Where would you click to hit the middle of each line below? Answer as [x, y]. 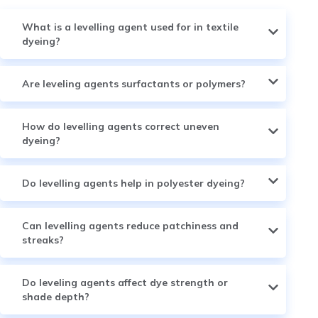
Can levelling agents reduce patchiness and [130, 225]
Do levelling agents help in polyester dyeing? [133, 183]
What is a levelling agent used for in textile [130, 27]
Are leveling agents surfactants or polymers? [134, 83]
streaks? [43, 240]
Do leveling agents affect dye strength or [125, 282]
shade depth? [56, 296]
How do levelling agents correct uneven [121, 126]
